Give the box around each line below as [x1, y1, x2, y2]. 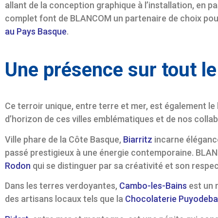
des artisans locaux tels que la [5, 194, 125, 204]
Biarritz [123, 134, 152, 145]
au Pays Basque [5, 26, 67, 36]
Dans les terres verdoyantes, [5, 181, 119, 191]
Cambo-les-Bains [119, 181, 187, 191]
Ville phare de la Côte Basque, [5, 134, 123, 145]
